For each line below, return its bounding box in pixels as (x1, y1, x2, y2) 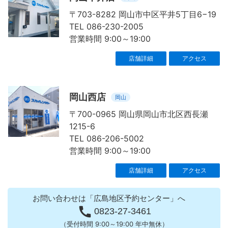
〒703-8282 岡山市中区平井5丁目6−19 (69, 9, 216, 20)
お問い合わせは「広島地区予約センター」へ (33, 193, 185, 204)
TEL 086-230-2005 (69, 21, 144, 32)
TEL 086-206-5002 (69, 133, 144, 144)
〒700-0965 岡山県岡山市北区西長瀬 (69, 109, 208, 120)
